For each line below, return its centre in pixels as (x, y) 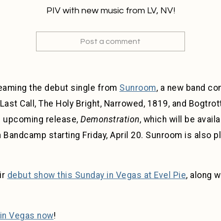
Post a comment (110, 41)
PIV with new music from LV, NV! (110, 11)
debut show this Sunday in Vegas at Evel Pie (96, 175)
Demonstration (110, 119)
